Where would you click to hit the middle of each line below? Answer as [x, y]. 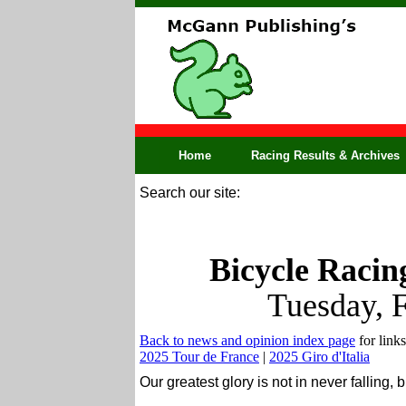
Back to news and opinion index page [247, 340]
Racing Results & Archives [325, 155]
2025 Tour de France [199, 357]
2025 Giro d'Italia [319, 357]
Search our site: [190, 193]
